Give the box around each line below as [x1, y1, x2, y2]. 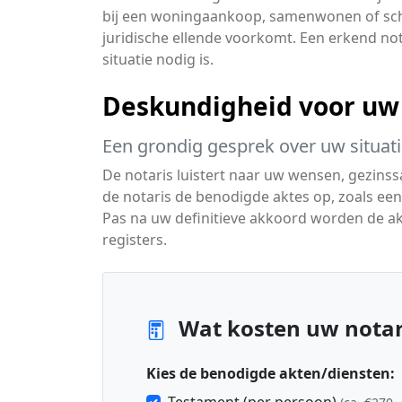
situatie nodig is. [102, 49, 214, 69]
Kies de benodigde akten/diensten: [146, 363, 395, 383]
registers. [102, 230, 167, 249]
